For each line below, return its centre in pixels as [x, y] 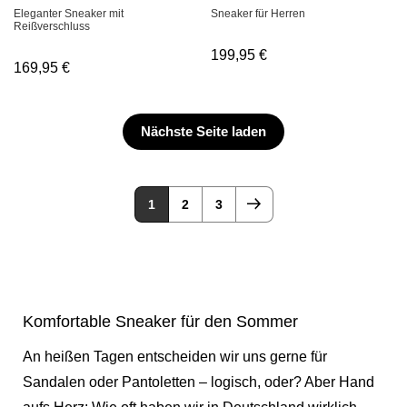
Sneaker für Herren [258, 13]
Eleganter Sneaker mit [69, 13]
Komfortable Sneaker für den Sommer [160, 321]
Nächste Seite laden [203, 131]
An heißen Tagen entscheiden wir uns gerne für [175, 356]
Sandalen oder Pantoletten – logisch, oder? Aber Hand [199, 382]
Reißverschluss [52, 26]
